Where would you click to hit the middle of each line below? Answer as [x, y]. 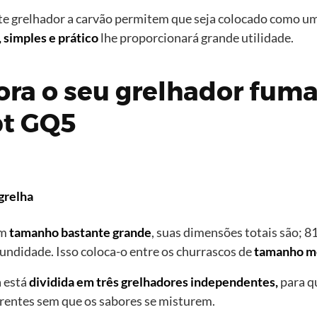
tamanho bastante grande [80, 232]
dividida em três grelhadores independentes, [154, 282]
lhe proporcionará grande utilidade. [196, 38]
